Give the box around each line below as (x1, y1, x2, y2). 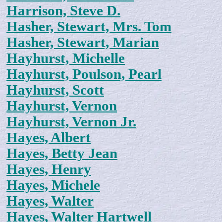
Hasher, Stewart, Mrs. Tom (6, 19, 171, 35)
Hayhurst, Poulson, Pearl (6, 66, 162, 82)
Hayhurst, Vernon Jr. (6, 114, 136, 130)
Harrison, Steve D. (6, 3, 120, 19)
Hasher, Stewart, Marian (6, 35, 159, 51)
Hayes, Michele (6, 177, 100, 193)
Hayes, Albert (6, 130, 91, 146)
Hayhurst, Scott (6, 82, 104, 98)
